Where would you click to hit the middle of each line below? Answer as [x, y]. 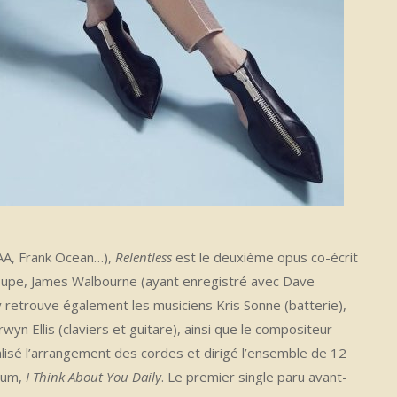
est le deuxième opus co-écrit [265, 257]
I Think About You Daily [93, 377]
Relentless [144, 257]
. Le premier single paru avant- [254, 377]
